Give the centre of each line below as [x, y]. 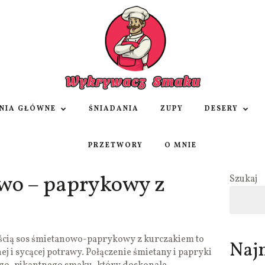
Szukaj [243, 180]
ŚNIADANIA [114, 109]
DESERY [222, 109]
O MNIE [180, 146]
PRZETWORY [115, 146]
